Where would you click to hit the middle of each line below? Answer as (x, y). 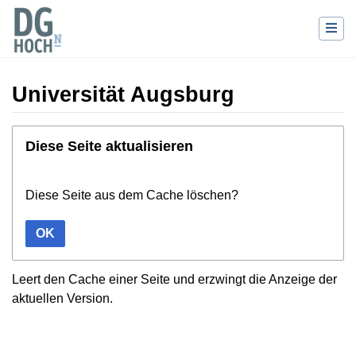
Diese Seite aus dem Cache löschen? (132, 195)
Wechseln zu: (49, 133)
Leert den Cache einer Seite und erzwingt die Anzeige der (174, 279)
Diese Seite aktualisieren (109, 145)
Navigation (118, 133)
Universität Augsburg (123, 95)
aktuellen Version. (62, 298)
